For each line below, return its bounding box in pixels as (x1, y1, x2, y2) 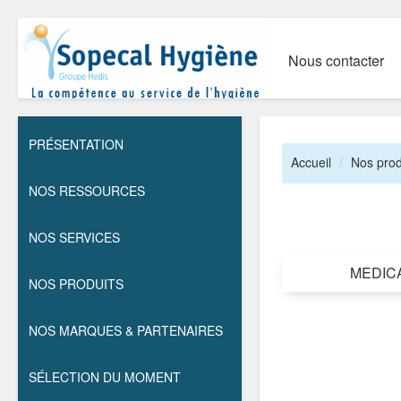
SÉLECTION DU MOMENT (29, 368, 181, 386)
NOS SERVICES (29, 228, 120, 246)
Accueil (291, 153, 331, 171)
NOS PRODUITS (29, 275, 124, 293)
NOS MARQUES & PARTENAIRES (29, 321, 223, 339)
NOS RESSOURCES (29, 182, 145, 200)
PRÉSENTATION (29, 135, 124, 153)
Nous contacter (287, 50, 384, 71)
